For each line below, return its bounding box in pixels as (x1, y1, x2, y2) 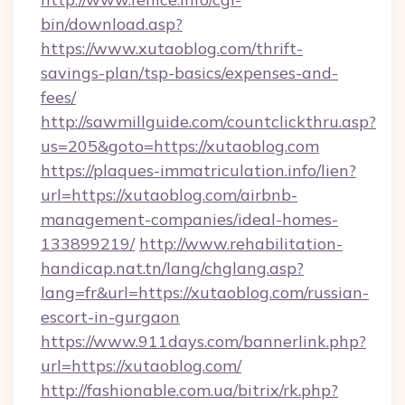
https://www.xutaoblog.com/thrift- (41, 38, 303, 59)
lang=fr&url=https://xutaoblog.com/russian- (41, 282, 369, 303)
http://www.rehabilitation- (139, 233, 343, 254)
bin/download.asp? (41, 14, 183, 34)
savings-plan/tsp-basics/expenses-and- (41, 62, 338, 83)
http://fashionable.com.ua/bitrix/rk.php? (41, 380, 338, 400)
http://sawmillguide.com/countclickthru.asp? (41, 111, 376, 132)
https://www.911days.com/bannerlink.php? (41, 331, 366, 352)
